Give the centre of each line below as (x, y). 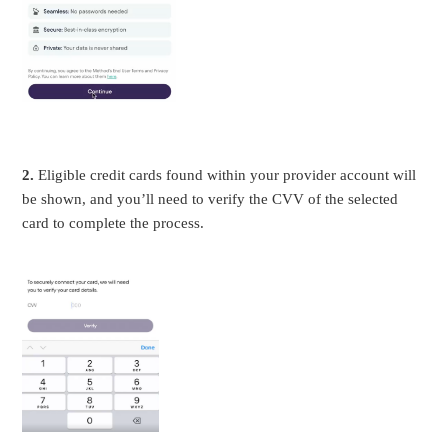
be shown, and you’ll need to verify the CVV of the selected (210, 199)
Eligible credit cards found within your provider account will (227, 175)
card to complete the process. (113, 223)
